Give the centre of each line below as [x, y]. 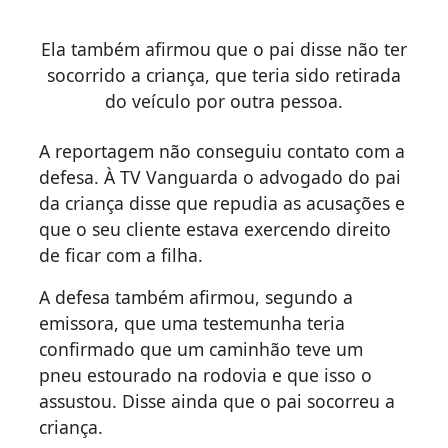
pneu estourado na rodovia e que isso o [205, 374]
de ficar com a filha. [121, 254]
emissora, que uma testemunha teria [192, 322]
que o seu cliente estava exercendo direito [215, 228]
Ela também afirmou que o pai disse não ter [224, 48]
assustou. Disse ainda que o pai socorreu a [217, 400]
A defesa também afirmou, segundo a [196, 296]
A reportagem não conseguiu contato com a [222, 150]
